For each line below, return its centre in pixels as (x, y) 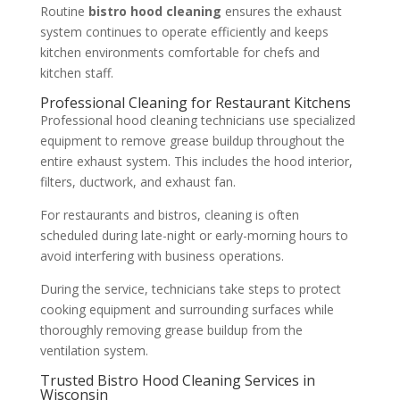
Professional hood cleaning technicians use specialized (197, 120)
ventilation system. (94, 350)
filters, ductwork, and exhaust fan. (137, 181)
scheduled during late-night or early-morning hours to (194, 235)
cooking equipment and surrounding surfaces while (187, 309)
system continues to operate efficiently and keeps (184, 31)
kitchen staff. (76, 72)
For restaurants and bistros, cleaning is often (169, 214)
